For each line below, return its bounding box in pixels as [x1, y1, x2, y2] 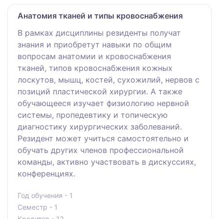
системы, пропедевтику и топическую [18, 110, 168, 120]
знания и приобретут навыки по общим [18, 40, 172, 50]
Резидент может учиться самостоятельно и [18, 133, 189, 144]
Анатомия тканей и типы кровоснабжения [18, 11, 183, 21]
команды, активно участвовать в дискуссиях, [18, 157, 196, 167]
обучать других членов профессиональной [18, 145, 184, 155]
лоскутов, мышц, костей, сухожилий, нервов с [18, 75, 199, 85]
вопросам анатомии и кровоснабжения [18, 51, 171, 62]
